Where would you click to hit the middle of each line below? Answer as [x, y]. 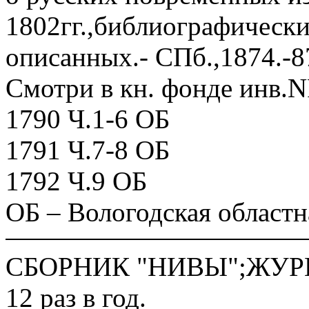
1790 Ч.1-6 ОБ [88, 119]
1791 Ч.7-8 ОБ [88, 150]
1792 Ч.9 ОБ [76, 181]
